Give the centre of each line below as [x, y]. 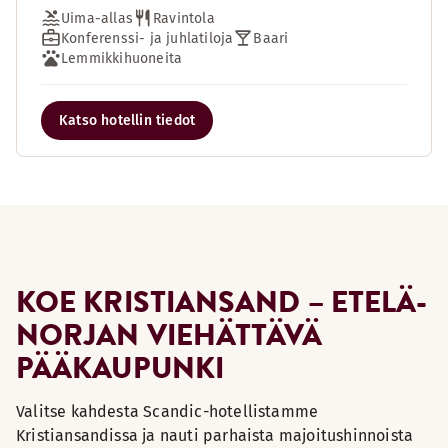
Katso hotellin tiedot [127, 120]
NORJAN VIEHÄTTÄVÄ [169, 334]
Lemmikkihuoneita [122, 58]
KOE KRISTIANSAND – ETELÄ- [222, 301]
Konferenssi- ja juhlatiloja [147, 38]
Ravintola [184, 18]
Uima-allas [97, 18]
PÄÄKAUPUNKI [120, 367]
